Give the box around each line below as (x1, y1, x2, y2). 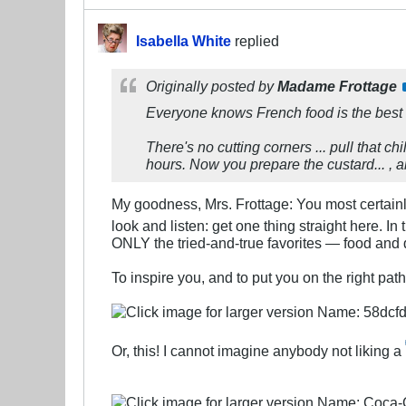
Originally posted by (146, 78, 277, 95)
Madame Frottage (277, 78, 397, 95)
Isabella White (136, 33, 231, 50)
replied (231, 33, 279, 50)
